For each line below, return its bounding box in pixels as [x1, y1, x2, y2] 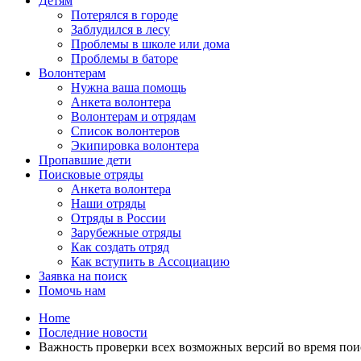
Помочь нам [39, 284, 106, 297]
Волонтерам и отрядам [71, 110, 196, 123]
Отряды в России [71, 211, 166, 225]
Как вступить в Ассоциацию [71, 255, 230, 268]
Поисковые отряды [39, 168, 143, 181]
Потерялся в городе [71, 8, 178, 22]
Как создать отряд [71, 240, 169, 254]
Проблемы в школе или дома [71, 37, 230, 51]
